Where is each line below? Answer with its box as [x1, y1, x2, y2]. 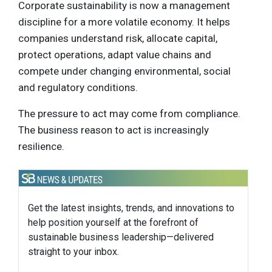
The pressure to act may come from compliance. [18, 107, 240, 120]
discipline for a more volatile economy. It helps [18, 16, 230, 29]
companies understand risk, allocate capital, [18, 32, 217, 45]
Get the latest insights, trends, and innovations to [28, 202, 234, 214]
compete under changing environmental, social [18, 65, 231, 78]
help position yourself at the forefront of [28, 217, 199, 229]
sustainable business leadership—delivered [28, 231, 214, 243]
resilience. [18, 140, 64, 153]
